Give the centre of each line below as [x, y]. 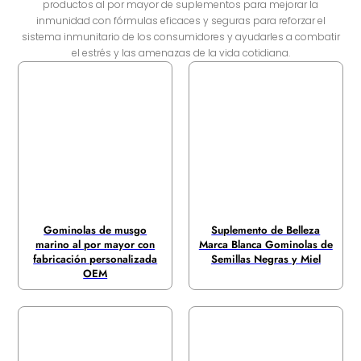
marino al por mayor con [95, 244]
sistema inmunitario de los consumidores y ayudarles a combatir [180, 37]
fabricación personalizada [95, 259]
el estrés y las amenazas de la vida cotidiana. [180, 53]
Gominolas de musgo [95, 230]
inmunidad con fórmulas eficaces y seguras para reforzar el [180, 21]
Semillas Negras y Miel [266, 259]
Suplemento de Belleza [266, 230]
